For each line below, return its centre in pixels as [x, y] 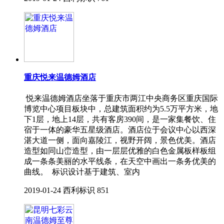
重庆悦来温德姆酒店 [60, 77]
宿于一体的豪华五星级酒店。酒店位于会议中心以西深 [120, 130]
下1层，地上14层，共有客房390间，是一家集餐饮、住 [120, 119]
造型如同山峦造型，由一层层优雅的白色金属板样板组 [120, 151]
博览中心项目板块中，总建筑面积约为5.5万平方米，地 [121, 109]
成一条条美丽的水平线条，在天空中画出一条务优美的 [120, 161]
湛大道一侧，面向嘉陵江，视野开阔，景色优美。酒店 [120, 140]
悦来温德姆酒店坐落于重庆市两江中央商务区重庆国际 [121, 98]
